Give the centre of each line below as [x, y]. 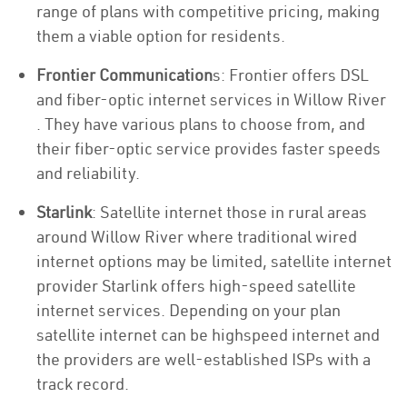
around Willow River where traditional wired [197, 237]
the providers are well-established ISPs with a [203, 359]
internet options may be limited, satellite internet [214, 261]
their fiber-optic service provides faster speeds [208, 149]
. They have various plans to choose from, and [201, 124]
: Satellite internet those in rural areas [229, 212]
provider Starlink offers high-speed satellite [196, 286]
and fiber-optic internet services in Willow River [211, 99]
